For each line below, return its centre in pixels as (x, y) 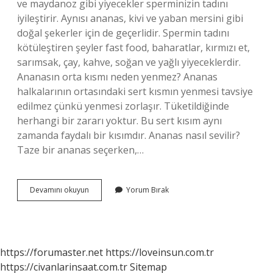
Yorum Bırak (147, 190)
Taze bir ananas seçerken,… (80, 150)
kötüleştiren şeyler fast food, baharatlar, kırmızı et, (133, 48)
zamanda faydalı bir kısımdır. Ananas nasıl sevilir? (129, 135)
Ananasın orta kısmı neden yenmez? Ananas (117, 77)
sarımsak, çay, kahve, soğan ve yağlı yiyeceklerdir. (129, 62)
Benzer (101, 222)
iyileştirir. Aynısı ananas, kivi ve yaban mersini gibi (130, 18)
